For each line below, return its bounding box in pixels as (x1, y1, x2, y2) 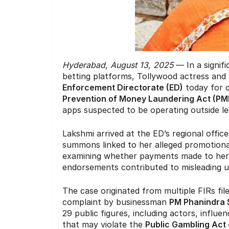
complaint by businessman (62, 197, 169, 208)
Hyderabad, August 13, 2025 (62, 60, 173, 71)
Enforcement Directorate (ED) (62, 82, 183, 93)
